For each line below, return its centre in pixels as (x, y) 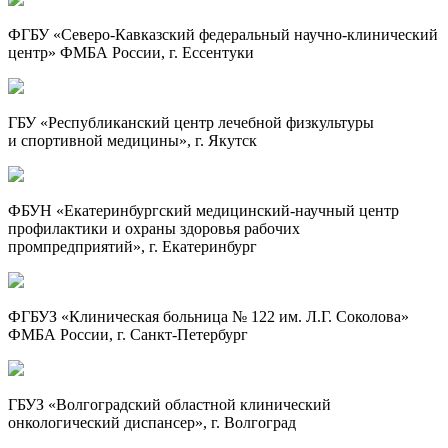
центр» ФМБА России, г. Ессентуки (131, 52)
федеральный (244, 34)
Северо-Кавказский (128, 34)
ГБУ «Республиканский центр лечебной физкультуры (191, 122)
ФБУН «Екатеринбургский (102, 210)
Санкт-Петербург (189, 334)
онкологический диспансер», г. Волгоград (152, 422)
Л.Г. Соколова (353, 316)
